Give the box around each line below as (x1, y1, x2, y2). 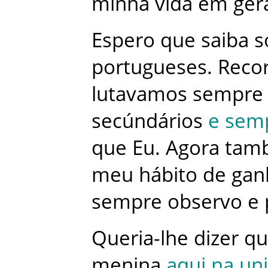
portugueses (92, 53, 207, 80)
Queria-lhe (92, 224, 188, 251)
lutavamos (92, 80, 187, 107)
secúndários (92, 106, 203, 134)
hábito (139, 160, 197, 188)
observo (167, 187, 242, 215)
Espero (92, 26, 155, 53)
